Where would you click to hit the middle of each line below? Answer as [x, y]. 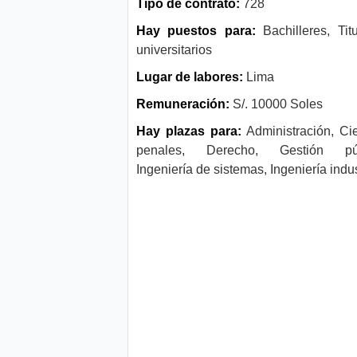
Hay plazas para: [189, 131]
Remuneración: [184, 104]
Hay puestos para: [200, 31]
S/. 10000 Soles [278, 104]
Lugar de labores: [191, 77]
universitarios [174, 50]
